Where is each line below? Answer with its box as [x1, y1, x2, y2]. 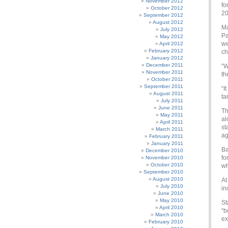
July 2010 [160, 183, 183, 189]
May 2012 [160, 34, 183, 39]
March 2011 [156, 126, 183, 132]
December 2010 [146, 148, 183, 153]
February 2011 [149, 133, 183, 139]
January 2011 [151, 140, 183, 146]
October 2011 [151, 76, 183, 82]
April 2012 [159, 41, 183, 46]
